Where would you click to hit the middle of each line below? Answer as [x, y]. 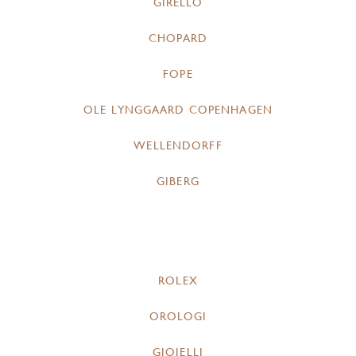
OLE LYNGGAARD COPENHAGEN [178, 110]
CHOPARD [178, 39]
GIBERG [178, 182]
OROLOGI [178, 317]
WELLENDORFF [178, 146]
